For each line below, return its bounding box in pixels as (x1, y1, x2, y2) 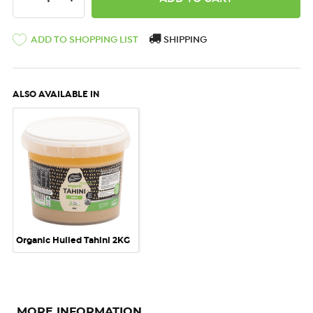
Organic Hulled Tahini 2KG (16, 235, 130, 245)
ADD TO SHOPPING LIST (31, 34, 139, 46)
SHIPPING (161, 34, 208, 46)
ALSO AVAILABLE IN (13, 89, 99, 101)
